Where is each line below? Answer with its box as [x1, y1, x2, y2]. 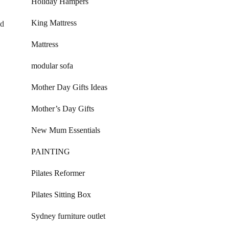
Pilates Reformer [31, 169, 85, 177]
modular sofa [31, 61, 73, 70]
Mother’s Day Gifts [31, 104, 94, 113]
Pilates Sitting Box [31, 190, 91, 199]
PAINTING [31, 147, 70, 156]
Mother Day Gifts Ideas [31, 83, 107, 91]
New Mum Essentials [31, 126, 100, 134]
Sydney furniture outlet [31, 212, 105, 220]
